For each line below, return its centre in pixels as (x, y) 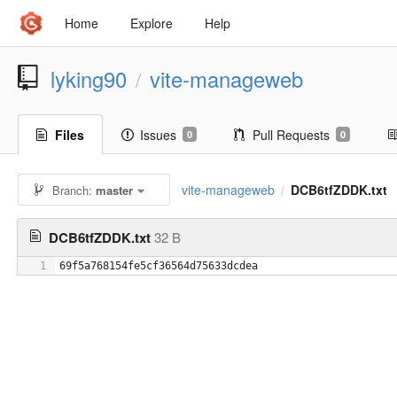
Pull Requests (291, 135)
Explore (152, 23)
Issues (158, 135)
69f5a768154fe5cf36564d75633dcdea (159, 265)
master (115, 190)
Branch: (73, 190)
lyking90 (89, 79)
